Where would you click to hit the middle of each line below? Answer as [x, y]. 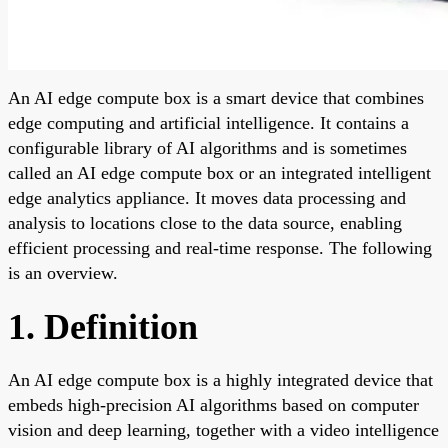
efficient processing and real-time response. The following [220, 247]
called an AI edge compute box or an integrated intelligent [219, 172]
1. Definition [103, 326]
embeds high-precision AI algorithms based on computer [213, 404]
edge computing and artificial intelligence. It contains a [208, 122]
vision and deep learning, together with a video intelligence [223, 429]
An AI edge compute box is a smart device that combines [216, 97]
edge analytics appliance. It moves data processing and [207, 197]
